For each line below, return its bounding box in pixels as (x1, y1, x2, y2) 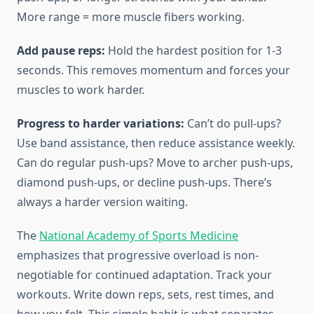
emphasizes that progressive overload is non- (17, 247, 259, 264)
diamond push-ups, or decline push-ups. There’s (17, 175, 272, 191)
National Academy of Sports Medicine (39, 228, 238, 244)
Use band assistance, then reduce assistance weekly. (17, 135, 295, 151)
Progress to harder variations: (17, 116, 184, 132)
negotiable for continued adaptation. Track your (17, 267, 272, 283)
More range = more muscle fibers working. (17, 9, 245, 25)
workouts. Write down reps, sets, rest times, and (17, 287, 274, 303)
